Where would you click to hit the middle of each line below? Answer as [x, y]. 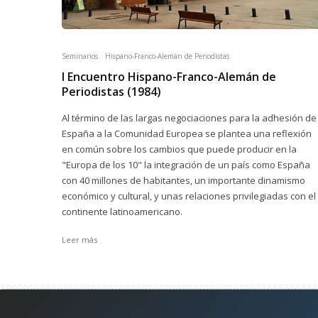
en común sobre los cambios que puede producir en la [179, 149]
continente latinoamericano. [122, 212]
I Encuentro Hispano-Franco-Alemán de [169, 77]
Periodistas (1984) [111, 92]
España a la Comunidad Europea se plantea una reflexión [187, 133]
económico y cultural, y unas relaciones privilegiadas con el [189, 196]
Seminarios [80, 56]
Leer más [79, 240]
